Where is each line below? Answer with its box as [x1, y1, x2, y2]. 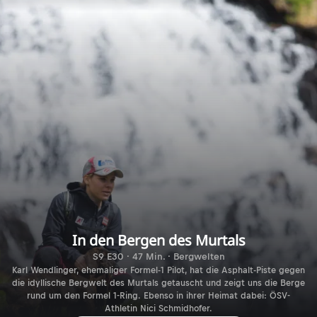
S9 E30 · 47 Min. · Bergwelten [92, 250, 225, 262]
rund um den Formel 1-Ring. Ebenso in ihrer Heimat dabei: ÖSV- [27, 290, 290, 301]
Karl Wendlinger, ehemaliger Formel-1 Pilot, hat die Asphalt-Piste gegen [12, 265, 305, 275]
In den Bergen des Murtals [71, 230, 246, 250]
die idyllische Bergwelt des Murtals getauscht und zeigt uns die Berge [12, 277, 305, 288]
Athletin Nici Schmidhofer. [105, 303, 212, 313]
